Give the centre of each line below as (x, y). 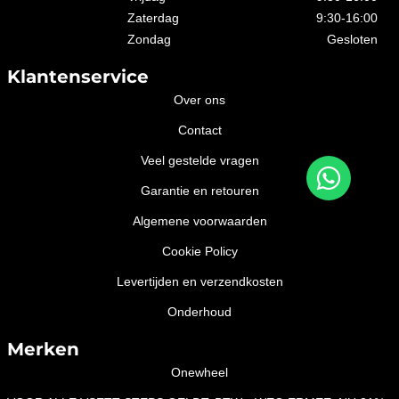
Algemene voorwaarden (199, 220)
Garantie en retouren (199, 190)
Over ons (199, 99)
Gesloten (353, 39)
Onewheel (199, 372)
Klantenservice (78, 76)
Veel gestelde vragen (199, 160)
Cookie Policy (199, 251)
